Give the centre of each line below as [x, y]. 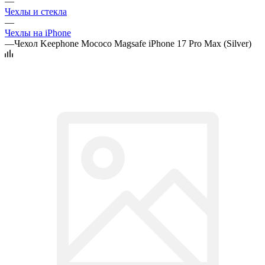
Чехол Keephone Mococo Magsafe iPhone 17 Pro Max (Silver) [133, 43]
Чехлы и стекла [36, 11]
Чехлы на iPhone [38, 33]
